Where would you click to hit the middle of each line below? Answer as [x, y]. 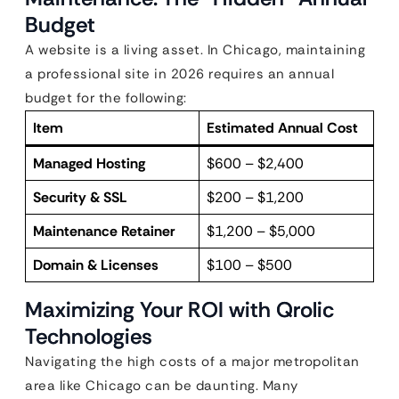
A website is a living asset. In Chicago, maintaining [195, 49]
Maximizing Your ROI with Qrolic [179, 309]
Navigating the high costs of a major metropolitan [192, 361]
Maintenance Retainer [104, 231]
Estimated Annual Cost [282, 127]
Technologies [89, 336]
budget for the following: [106, 98]
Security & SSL [80, 197]
